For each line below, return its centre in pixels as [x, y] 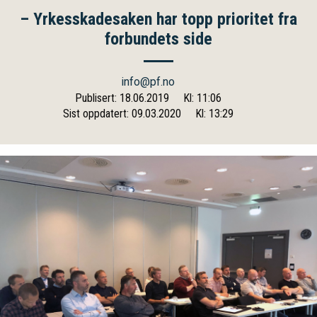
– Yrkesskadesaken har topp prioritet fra [158, 19]
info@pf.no [148, 82]
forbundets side [158, 39]
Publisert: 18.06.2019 [122, 98]
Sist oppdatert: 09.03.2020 [122, 114]
